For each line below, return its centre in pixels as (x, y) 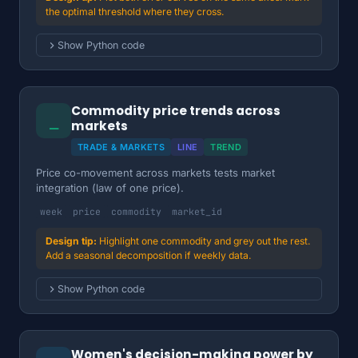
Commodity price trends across (176, 111)
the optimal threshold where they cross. (135, 12)
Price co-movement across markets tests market (155, 173)
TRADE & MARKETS (121, 147)
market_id (197, 211)
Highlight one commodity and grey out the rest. (205, 241)
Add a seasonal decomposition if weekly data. (149, 255)
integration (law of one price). (110, 188)
